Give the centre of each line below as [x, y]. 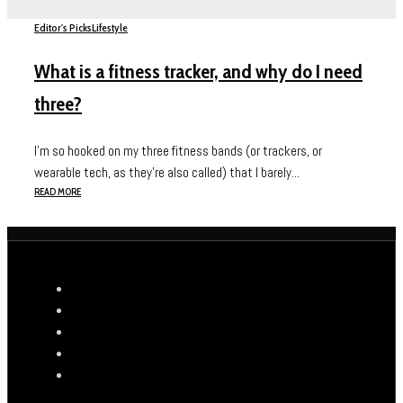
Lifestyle [110, 28]
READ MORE [58, 192]
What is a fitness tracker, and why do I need [198, 72]
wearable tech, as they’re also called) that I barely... [167, 173]
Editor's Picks [63, 28]
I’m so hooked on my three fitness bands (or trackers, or [178, 151]
